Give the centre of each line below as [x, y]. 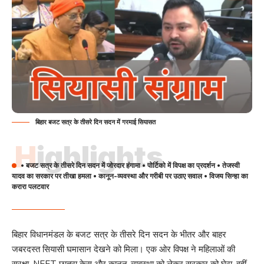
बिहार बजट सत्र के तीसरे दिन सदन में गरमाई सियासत [95, 123]
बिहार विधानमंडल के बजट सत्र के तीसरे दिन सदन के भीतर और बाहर [119, 235]
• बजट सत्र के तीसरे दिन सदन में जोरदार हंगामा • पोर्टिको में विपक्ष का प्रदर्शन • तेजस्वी [131, 166]
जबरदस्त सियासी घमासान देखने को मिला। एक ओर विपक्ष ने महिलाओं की [123, 250]
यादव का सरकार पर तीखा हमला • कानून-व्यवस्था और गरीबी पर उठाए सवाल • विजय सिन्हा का [130, 176]
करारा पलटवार [30, 187]
